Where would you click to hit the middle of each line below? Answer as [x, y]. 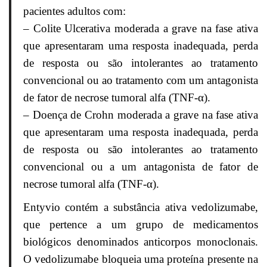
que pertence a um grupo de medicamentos [141, 225]
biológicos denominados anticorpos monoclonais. [141, 242]
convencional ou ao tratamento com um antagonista [141, 80]
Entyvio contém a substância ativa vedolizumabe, [141, 207]
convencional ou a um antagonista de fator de [141, 167]
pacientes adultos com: [74, 11]
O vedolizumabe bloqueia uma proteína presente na [141, 259]
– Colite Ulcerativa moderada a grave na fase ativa [141, 29]
